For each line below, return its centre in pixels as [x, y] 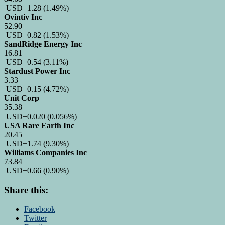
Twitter [35, 218]
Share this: [26, 190]
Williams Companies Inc [45, 152]
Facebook [40, 209]
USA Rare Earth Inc [39, 125]
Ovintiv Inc [23, 17]
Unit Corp [22, 98]
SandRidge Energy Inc [43, 44]
